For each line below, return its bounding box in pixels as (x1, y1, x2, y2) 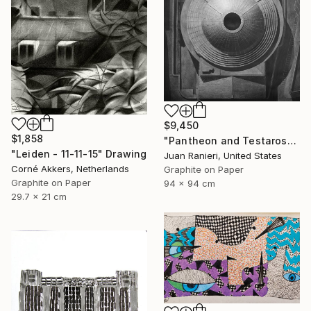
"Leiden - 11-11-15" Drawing (11, 148, 147, 160)
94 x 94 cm (164, 178, 215, 190)
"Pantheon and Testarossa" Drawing (287, 135, 296, 147)
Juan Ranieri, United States (164, 150, 282, 162)
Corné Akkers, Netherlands (11, 163, 129, 175)
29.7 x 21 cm (11, 191, 67, 203)
